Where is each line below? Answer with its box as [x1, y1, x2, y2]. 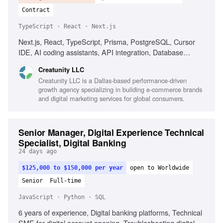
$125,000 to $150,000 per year [22, 164, 123, 171]
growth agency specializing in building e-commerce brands [38, 85, 202, 94]
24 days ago [18, 148, 57, 155]
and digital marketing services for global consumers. [38, 94, 185, 103]
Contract [22, 6, 50, 13]
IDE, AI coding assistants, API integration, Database [18, 47, 183, 57]
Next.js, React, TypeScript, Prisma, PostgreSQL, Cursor [18, 36, 195, 47]
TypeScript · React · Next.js [18, 23, 116, 30]
